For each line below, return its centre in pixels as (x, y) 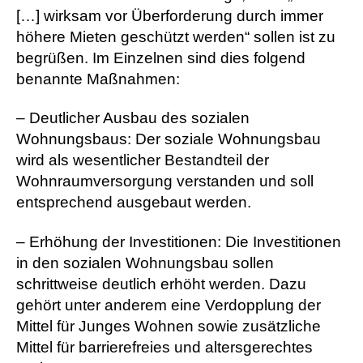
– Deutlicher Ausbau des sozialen (133, 118)
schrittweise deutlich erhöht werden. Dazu (161, 284)
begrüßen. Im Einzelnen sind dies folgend (161, 58)
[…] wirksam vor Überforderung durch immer (170, 15)
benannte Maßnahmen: (98, 79)
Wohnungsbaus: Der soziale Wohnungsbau (169, 139)
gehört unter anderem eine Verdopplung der (169, 305)
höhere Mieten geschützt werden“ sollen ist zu (176, 36)
